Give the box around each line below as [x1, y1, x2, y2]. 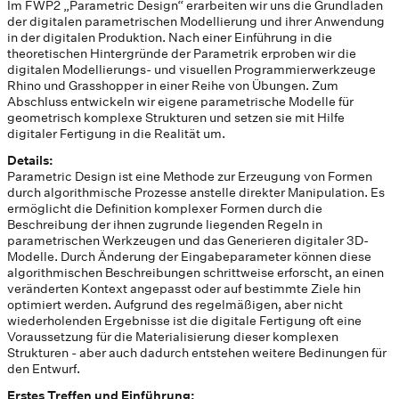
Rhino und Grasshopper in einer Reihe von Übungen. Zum [7, 77, 338, 94]
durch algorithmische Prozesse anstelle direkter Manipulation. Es [7, 184, 385, 201]
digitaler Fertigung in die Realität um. [7, 126, 225, 142]
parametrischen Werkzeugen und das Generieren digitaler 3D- [7, 232, 369, 249]
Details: [7, 152, 53, 169]
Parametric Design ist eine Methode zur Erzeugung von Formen [7, 168, 372, 185]
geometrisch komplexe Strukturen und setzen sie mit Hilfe [7, 110, 345, 126]
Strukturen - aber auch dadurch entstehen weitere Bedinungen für [7, 345, 387, 362]
